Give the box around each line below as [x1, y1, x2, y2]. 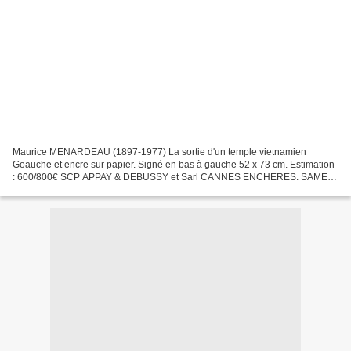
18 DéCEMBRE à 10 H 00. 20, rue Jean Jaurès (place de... [13, 183, 262, 195]
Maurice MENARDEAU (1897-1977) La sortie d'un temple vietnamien [13, 146, 306, 157]
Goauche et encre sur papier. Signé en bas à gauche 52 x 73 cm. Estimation [13, 158, 335, 170]
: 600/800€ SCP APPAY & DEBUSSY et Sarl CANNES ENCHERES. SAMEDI [13, 171, 337, 183]
